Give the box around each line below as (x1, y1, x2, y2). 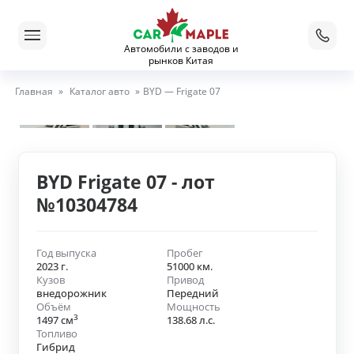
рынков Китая (149, 54, 213, 67)
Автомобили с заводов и (123, 42, 239, 55)
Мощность (166, 299, 220, 314)
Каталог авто (69, 84, 130, 98)
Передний (166, 286, 219, 301)
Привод (166, 273, 204, 288)
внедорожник (36, 286, 107, 301)
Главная (14, 84, 53, 98)
